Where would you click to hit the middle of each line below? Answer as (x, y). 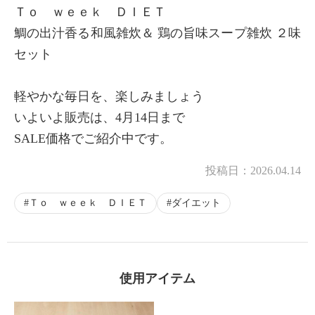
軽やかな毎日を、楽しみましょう (109, 97)
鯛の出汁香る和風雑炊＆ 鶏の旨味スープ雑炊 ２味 (157, 33)
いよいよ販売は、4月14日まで (99, 118)
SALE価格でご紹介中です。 (93, 139)
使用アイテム (157, 279)
